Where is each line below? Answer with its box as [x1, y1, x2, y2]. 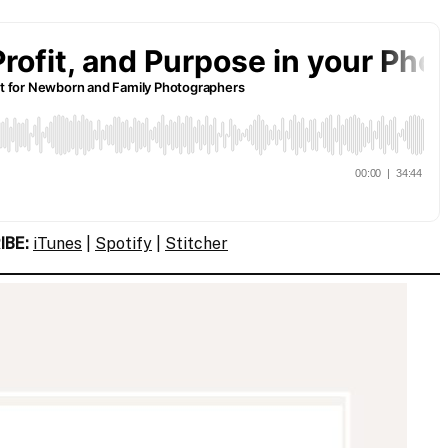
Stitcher [165, 234, 228, 253]
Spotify [95, 234, 152, 253]
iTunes [33, 234, 82, 253]
